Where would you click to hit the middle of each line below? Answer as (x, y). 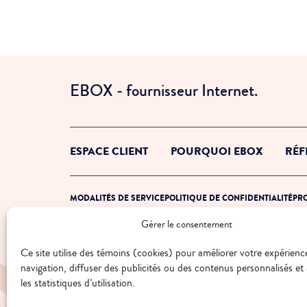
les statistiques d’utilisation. (78, 283)
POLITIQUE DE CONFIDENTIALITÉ (229, 198)
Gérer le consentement (187, 224)
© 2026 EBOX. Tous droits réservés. (128, 228)
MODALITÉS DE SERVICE (117, 198)
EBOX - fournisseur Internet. (164, 91)
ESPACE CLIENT (109, 151)
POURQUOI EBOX (217, 151)
